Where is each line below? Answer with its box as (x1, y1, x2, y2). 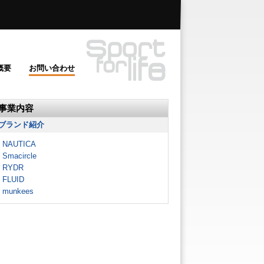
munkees (2, 187, 34, 196)
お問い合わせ (29, 64, 75, 72)
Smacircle (2, 151, 37, 160)
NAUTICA (2, 140, 36, 148)
